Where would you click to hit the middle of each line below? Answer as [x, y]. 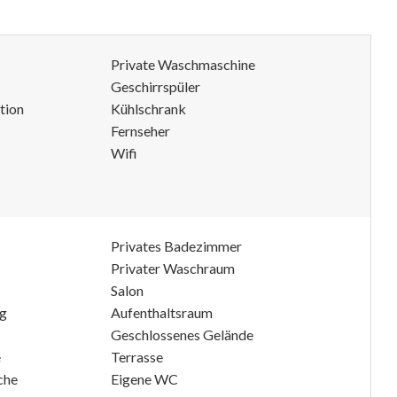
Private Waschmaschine [183, 64]
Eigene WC [144, 379]
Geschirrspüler [156, 86]
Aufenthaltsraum [162, 312]
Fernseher [140, 131]
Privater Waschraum [173, 268]
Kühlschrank [148, 109]
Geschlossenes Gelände [182, 335]
